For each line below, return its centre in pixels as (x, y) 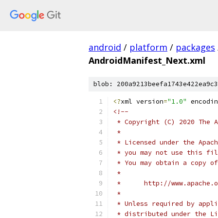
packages (195, 47)
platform (148, 47)
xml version (142, 101)
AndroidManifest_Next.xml (147, 60)
